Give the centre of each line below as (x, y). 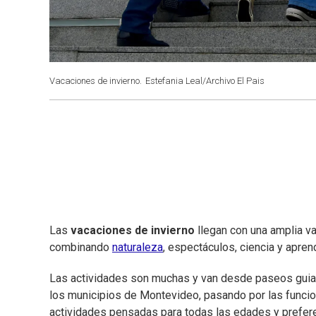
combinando (81, 248)
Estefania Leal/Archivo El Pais (205, 81)
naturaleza (138, 248)
